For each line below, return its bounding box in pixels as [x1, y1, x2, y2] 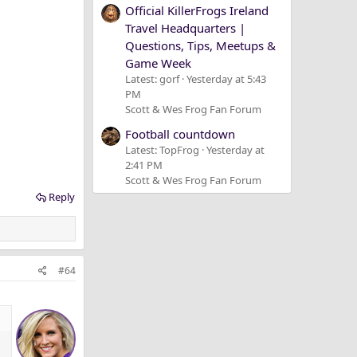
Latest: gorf [125, 72, 179, 87]
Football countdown [125, 125, 235, 142]
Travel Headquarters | [125, 20, 245, 37]
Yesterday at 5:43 [186, 72, 266, 87]
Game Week [125, 55, 191, 72]
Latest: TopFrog [125, 142, 199, 157]
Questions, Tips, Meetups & [125, 37, 276, 54]
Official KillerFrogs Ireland [125, 2, 269, 19]
